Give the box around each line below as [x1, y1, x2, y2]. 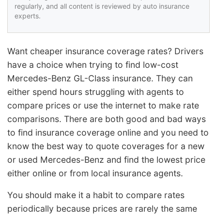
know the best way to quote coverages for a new [7, 140, 204, 151]
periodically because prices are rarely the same [7, 203, 197, 214]
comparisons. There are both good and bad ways [7, 113, 206, 124]
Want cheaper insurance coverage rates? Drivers [7, 46, 203, 56]
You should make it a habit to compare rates [7, 190, 185, 201]
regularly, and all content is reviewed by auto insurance [15, 1, 189, 10]
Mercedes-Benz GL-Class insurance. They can [7, 73, 193, 83]
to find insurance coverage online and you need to [7, 127, 209, 138]
